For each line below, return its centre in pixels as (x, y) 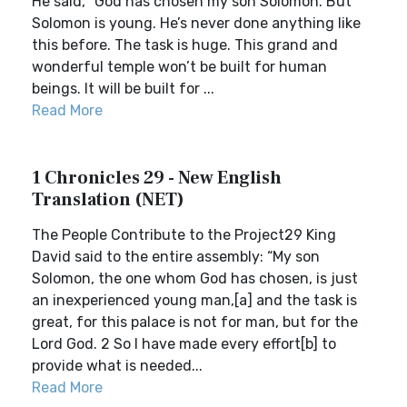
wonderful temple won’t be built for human (179, 67)
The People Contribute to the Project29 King (184, 235)
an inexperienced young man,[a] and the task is (194, 300)
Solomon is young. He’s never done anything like (196, 23)
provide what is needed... (117, 366)
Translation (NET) (108, 200)
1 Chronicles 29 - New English (157, 178)
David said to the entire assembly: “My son (176, 257)
